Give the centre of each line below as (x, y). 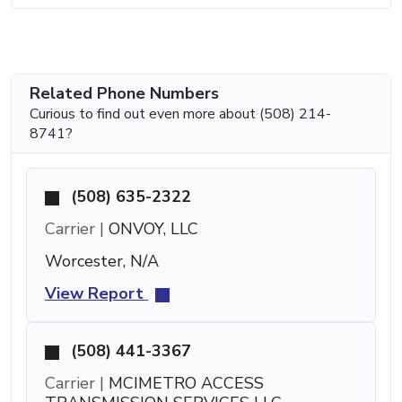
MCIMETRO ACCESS (184, 384)
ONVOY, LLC (151, 229)
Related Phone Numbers (124, 94)
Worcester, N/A (102, 262)
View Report (96, 294)
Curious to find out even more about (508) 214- (180, 114)
